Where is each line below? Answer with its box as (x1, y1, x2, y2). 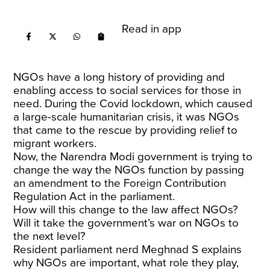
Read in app (122, 22, 182, 36)
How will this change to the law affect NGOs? (13, 203, 239, 216)
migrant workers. (13, 137, 97, 150)
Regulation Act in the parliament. (13, 190, 175, 203)
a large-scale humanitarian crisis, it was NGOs (13, 110, 240, 124)
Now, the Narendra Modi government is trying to (13, 150, 253, 163)
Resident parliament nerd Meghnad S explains (13, 243, 242, 256)
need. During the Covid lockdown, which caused (13, 97, 253, 110)
